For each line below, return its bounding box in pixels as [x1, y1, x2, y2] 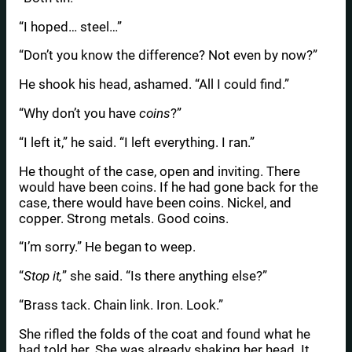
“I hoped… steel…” [19, 18, 122, 35]
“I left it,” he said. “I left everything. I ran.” [19, 134, 255, 150]
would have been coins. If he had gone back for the [19, 178, 318, 195]
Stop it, [24, 268, 62, 284]
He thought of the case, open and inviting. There [19, 163, 300, 179]
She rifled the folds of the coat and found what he [19, 325, 310, 342]
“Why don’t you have [19, 104, 139, 121]
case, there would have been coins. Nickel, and [19, 194, 291, 211]
